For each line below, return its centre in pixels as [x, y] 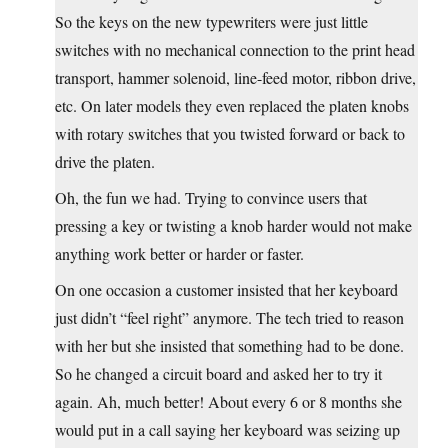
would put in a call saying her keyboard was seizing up [227, 430]
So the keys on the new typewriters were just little [211, 22]
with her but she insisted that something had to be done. [229, 346]
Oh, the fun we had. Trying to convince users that [211, 198]
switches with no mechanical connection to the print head [235, 50]
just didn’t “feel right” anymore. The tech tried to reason [229, 318]
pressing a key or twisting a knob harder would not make [233, 226]
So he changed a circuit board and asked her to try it [218, 374]
